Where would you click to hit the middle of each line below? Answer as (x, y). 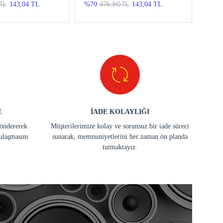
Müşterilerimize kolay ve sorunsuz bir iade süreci (120, 126)
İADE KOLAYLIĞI (120, 111)
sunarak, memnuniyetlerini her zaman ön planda (120, 136)
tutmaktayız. (120, 147)
